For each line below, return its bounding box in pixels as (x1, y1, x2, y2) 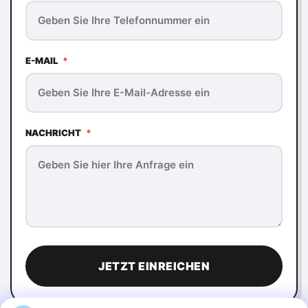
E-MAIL (25, 55, 60, 66)
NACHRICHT (25, 127, 83, 138)
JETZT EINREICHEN (98, 259, 210, 273)
